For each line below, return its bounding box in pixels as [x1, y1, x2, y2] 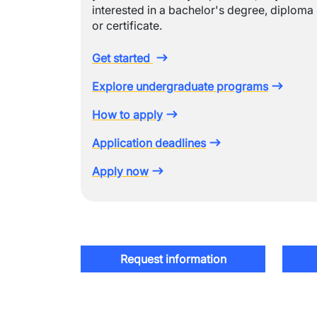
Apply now [92, 164, 149, 178]
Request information [120, 252, 226, 266]
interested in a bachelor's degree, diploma [92, 3, 313, 17]
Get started [92, 51, 153, 65]
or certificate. [92, 18, 162, 33]
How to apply [92, 108, 163, 122]
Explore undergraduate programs [92, 79, 268, 93]
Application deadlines [92, 136, 206, 150]
